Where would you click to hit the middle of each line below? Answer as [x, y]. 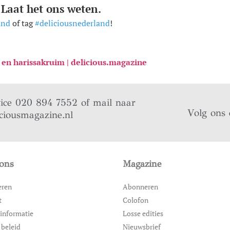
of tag [22, 23]
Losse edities [143, 214]
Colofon [136, 200]
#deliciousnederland [72, 23]
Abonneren [140, 187]
